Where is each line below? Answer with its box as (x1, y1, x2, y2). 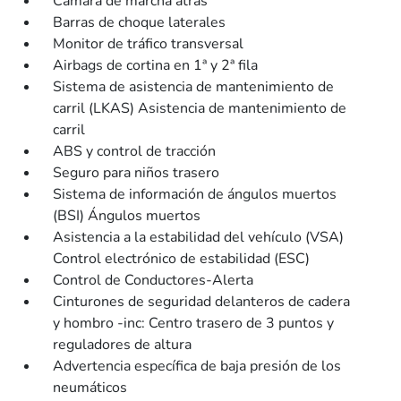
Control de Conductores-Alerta (53, 270, 254, 290)
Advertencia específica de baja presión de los (53, 356, 342, 376)
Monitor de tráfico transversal (53, 34, 244, 54)
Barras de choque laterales (53, 13, 226, 32)
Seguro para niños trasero (53, 163, 220, 183)
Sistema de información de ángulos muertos (53, 184, 337, 204)
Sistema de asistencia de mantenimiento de (53, 77, 335, 97)
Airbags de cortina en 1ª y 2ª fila (53, 55, 259, 75)
